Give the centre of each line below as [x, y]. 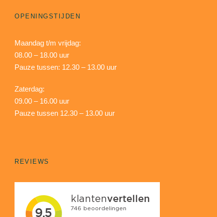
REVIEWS [32, 162]
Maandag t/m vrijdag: [48, 43]
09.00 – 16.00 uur [42, 101]
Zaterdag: [30, 89]
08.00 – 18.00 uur [42, 55]
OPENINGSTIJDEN [47, 16]
